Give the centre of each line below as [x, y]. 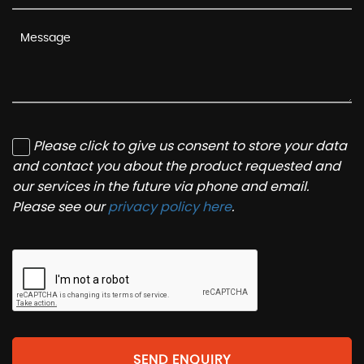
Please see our [60, 207]
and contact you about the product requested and [176, 167]
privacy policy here [170, 207]
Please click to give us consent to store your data [190, 146]
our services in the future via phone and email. [160, 187]
